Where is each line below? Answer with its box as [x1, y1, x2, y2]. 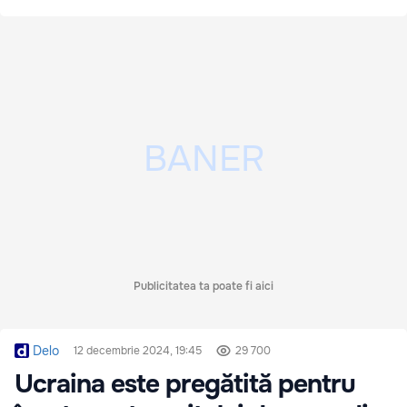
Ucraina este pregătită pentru [15, 368, 355, 402]
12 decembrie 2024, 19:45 [74, 343, 202, 359]
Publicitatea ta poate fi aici [134, 279, 273, 294]
